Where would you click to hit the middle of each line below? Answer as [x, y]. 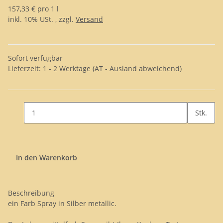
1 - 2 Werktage [68, 68]
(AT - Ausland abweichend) [137, 68]
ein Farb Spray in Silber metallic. [62, 203]
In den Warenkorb [48, 157]
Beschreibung [31, 193]
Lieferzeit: [25, 68]
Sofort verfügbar [35, 58]
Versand [89, 19]
